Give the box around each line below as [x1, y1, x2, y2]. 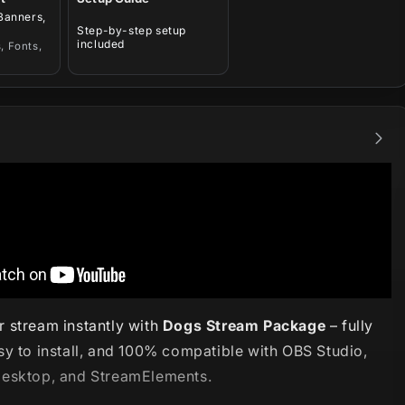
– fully [325, 316, 373, 335]
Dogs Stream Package [162, 316, 326, 335]
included [77, 37, 125, 52]
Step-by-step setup [77, 24, 186, 38]
